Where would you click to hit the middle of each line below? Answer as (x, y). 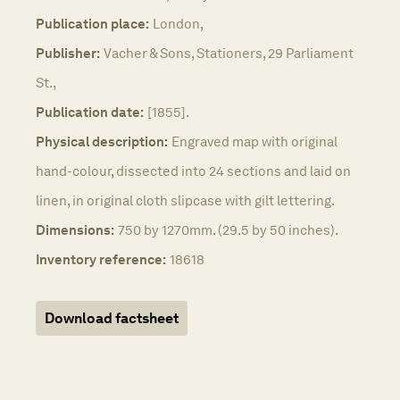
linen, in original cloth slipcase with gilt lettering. (185, 200)
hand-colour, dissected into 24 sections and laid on (193, 171)
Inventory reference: (101, 259)
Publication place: (92, 23)
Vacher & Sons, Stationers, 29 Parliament (229, 53)
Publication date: (90, 112)
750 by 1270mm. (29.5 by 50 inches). (228, 229)
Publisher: (68, 53)
